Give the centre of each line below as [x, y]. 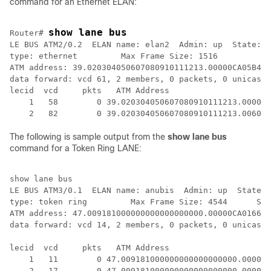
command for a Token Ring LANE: [76, 148]
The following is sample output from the [89, 137]
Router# [29, 33]
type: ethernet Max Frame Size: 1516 [114, 56]
